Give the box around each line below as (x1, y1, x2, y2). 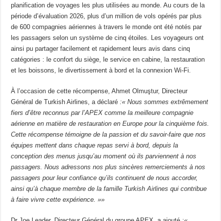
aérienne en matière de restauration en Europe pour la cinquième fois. (11, 119, 210, 127)
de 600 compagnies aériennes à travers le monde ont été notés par (11, 23, 202, 31)
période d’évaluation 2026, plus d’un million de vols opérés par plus (11, 12, 202, 20)
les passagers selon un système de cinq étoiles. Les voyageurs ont (11, 34, 204, 41)
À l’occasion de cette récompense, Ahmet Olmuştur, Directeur (11, 87, 188, 95)
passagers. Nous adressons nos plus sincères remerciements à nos (11, 163, 206, 171)
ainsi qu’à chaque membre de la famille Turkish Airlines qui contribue (11, 184, 207, 192)
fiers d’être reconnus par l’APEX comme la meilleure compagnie (11, 109, 194, 116)
